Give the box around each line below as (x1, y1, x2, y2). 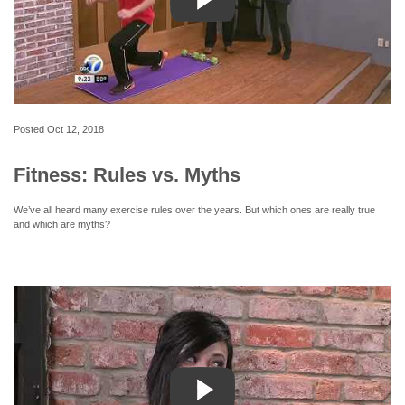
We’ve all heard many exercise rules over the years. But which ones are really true (14, 203, 375, 215)
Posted (14, 123, 47, 135)
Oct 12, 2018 (47, 123, 104, 135)
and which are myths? (14, 218, 110, 230)
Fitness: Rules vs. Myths (14, 163, 240, 186)
